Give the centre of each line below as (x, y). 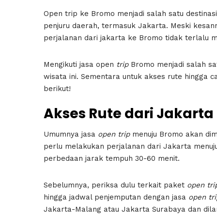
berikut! (57, 88)
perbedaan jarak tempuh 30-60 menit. (113, 158)
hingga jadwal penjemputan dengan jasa (116, 197)
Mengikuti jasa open (80, 64)
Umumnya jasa (71, 134)
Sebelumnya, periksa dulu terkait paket (115, 185)
